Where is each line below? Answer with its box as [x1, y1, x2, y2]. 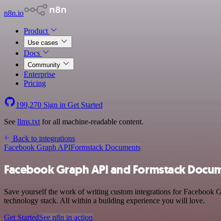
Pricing [24, 79, 46, 87]
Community [28, 61, 62, 69]
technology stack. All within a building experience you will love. [4, 196, 205, 205]
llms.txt [17, 117, 40, 126]
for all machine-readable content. [40, 117, 144, 126]
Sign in [41, 101, 68, 109]
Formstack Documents [71, 143, 141, 151]
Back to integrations [11, 134, 75, 143]
